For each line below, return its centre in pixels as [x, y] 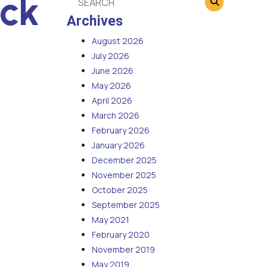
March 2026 [116, 116]
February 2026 [121, 131]
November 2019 [123, 250]
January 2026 [118, 145]
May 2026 [111, 86]
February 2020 [121, 235]
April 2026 [112, 101]
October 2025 [120, 190]
